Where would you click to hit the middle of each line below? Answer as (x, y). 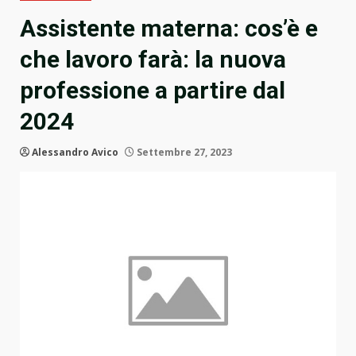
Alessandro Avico (75, 153)
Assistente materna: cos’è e (169, 29)
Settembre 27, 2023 (183, 153)
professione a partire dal (153, 91)
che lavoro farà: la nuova (153, 60)
